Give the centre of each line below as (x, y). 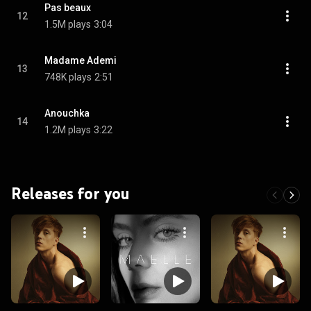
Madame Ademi (81, 60)
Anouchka (67, 113)
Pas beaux (68, 8)
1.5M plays (68, 24)
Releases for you (70, 193)
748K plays (68, 77)
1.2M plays (68, 130)
